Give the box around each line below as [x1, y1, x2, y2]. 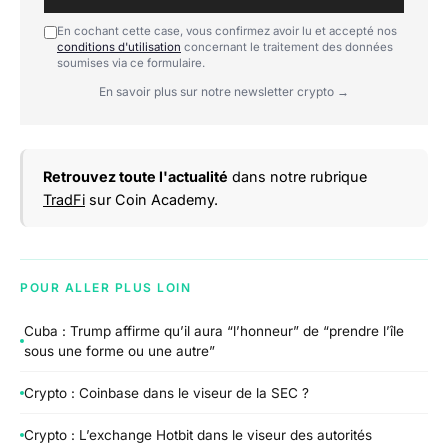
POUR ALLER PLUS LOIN [20, 279, 191, 295]
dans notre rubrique [228, 167, 367, 185]
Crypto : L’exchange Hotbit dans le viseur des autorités [24, 426, 372, 443]
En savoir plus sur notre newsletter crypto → [99, 83, 349, 99]
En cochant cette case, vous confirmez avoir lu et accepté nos [57, 23, 397, 38]
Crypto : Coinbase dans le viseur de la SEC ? [24, 384, 309, 401]
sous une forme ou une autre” [24, 343, 215, 360]
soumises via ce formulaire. [57, 55, 205, 70]
